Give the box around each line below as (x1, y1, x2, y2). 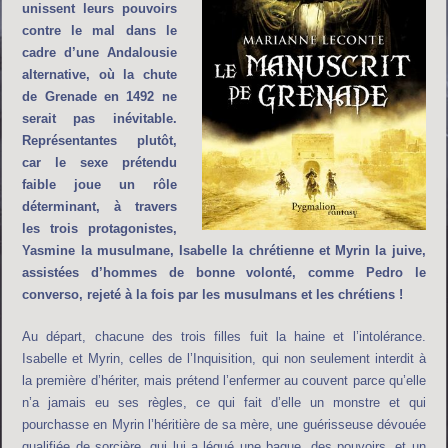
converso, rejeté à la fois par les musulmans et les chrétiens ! (22, 286, 404, 302)
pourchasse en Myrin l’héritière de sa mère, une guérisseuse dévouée (22, 416, 426, 432)
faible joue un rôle (22, 176, 177, 192)
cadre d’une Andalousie (22, 44, 177, 60)
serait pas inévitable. (22, 110, 177, 126)
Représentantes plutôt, (22, 132, 177, 148)
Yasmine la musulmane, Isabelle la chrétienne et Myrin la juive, (22, 242, 426, 258)
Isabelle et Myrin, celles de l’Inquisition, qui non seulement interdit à (22, 350, 426, 366)
